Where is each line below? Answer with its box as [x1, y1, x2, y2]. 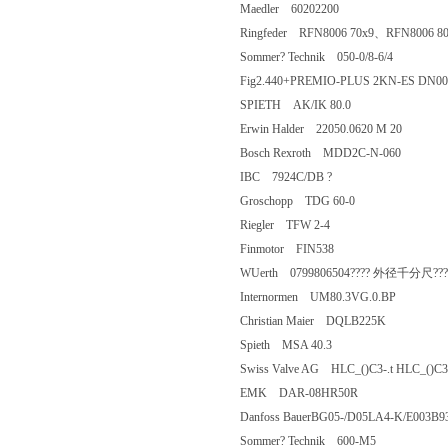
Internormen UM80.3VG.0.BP [240, 290, 420, 304]
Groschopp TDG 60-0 [240, 194, 379, 208]
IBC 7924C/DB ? [240, 170, 356, 184]
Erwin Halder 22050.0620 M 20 [240, 122, 426, 136]
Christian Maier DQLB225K [240, 314, 410, 328]
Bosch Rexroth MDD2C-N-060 [240, 146, 425, 160]
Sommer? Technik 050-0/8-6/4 [240, 50, 417, 64]
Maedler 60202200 [240, 2, 363, 16]
